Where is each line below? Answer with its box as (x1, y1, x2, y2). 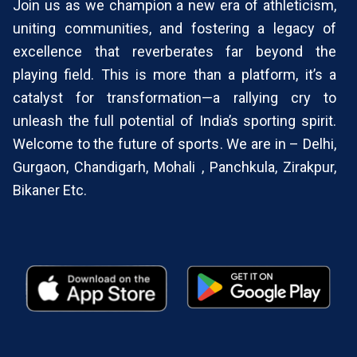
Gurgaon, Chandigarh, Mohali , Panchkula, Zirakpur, (13, 159, 336, 176)
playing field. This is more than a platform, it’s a (13, 66, 336, 84)
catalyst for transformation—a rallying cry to (13, 89, 336, 107)
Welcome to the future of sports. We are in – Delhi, (13, 135, 336, 153)
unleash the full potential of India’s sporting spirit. (13, 112, 336, 130)
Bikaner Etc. (13, 182, 87, 199)
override (18, 10, 67, 26)
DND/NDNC (18, 29, 80, 46)
